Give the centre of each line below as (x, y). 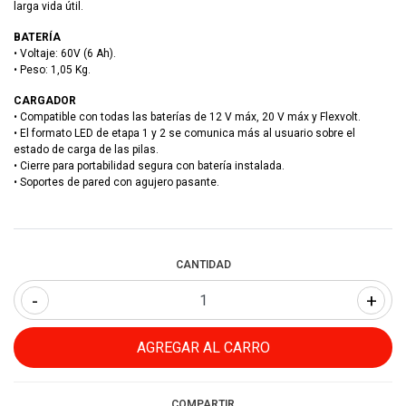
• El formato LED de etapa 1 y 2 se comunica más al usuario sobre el (184, 134)
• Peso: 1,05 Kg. (52, 70)
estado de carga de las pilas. (86, 150)
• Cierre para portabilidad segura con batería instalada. (149, 166)
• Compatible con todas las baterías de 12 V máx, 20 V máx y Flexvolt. (187, 117)
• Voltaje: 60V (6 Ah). (65, 54)
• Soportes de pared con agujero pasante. (116, 183)
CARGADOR (45, 101)
